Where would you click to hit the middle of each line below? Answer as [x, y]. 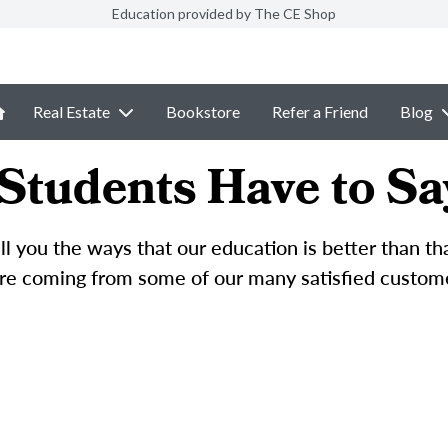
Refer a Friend [320, 111]
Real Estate [71, 111]
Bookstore [203, 111]
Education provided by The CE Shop [224, 13]
